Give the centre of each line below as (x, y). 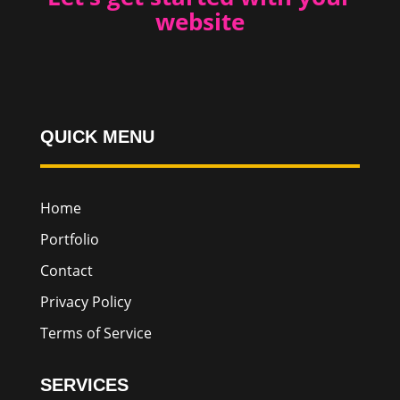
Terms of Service (96, 333)
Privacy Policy (85, 301)
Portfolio (69, 239)
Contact (66, 270)
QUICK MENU (97, 136)
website (200, 21)
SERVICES (84, 384)
